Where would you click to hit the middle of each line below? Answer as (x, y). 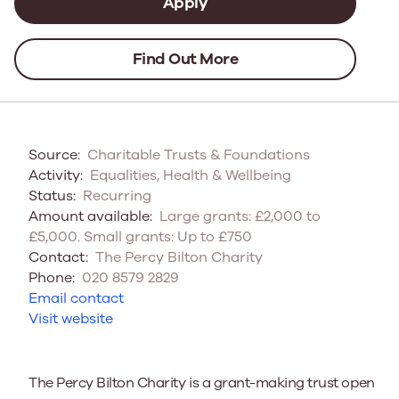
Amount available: (90, 216)
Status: (52, 196)
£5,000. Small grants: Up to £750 (140, 237)
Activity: (56, 175)
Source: (54, 155)
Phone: (52, 278)
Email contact (76, 298)
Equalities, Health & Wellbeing (189, 175)
